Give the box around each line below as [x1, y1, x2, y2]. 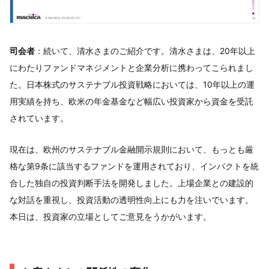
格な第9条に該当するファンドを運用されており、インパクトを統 [10, 160, 259, 171]
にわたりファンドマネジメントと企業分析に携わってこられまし [10, 62, 253, 73]
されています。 [10, 112, 68, 123]
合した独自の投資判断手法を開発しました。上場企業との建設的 [10, 177, 253, 188]
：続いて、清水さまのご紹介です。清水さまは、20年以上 [35, 45, 255, 56]
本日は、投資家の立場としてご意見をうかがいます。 [10, 211, 211, 222]
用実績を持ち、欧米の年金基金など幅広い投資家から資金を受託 [10, 95, 253, 106]
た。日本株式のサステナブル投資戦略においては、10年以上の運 [10, 79, 255, 89]
